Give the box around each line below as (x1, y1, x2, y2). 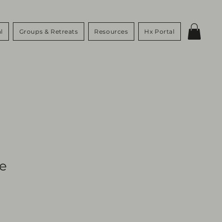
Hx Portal (144, 28, 175, 35)
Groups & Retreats (19, 28, 78, 35)
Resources (94, 28, 128, 35)
